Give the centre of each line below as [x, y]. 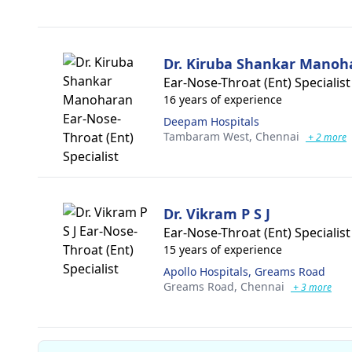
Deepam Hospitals [211, 121]
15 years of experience [223, 249]
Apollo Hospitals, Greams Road [244, 271]
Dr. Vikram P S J [217, 214]
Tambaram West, [209, 136]
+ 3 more [311, 287]
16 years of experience [223, 99]
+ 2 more [326, 137]
